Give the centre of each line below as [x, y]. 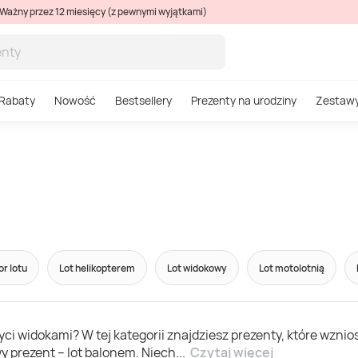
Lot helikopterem [97, 268]
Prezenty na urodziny [244, 100]
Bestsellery [143, 100]
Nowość [75, 100]
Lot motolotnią [292, 268]
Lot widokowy [197, 268]
